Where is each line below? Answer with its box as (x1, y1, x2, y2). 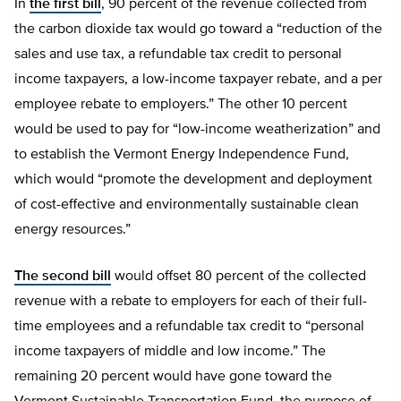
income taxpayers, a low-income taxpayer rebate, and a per (14, 73, 382, 88)
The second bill (14, 269, 111, 285)
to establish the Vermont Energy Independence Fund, (14, 148, 349, 163)
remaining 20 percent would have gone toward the (14, 370, 332, 385)
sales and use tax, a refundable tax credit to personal (14, 47, 342, 63)
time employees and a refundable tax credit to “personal (14, 320, 364, 335)
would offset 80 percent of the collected (111, 269, 366, 285)
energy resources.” (14, 223, 131, 238)
